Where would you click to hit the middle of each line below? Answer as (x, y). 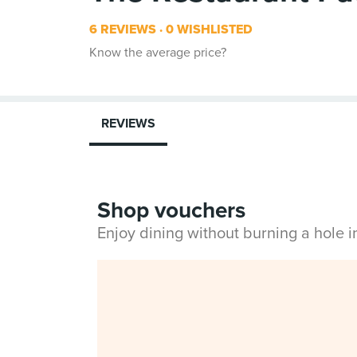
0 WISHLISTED (208, 29)
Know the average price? (158, 53)
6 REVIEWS (123, 29)
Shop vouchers (171, 210)
